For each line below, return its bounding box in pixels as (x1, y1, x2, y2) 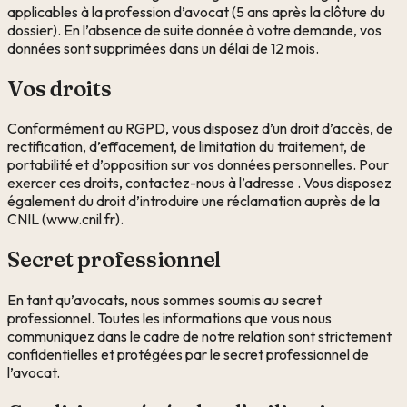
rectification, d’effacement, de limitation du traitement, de (7, 137, 366, 156)
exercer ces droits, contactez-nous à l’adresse (7, 174, 297, 193)
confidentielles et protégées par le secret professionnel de (7, 345, 369, 364)
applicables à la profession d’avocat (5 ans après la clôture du (7, 2, 385, 21)
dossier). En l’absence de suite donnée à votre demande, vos (7, 20, 382, 39)
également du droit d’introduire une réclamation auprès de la (7, 192, 380, 211)
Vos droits (7, 74, 112, 102)
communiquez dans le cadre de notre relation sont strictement (7, 327, 392, 346)
